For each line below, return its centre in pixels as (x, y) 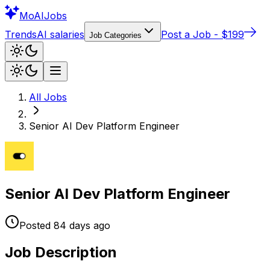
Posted (35, 225)
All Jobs (48, 97)
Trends (21, 34)
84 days (72, 225)
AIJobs (50, 16)
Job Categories (115, 35)
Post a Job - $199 (202, 34)
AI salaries (61, 34)
